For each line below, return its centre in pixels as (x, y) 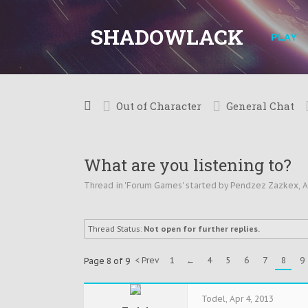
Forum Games (154, 185)
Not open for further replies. (202, 229)
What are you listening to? (188, 165)
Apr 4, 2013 (252, 299)
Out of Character (159, 106)
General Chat (260, 106)
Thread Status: (115, 229)
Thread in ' (105, 185)
